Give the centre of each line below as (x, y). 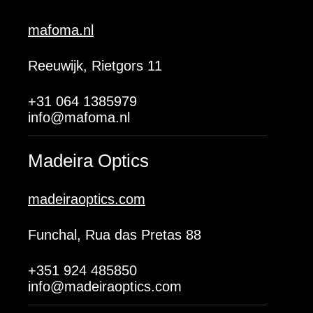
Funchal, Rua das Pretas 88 (115, 235)
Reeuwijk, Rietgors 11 (95, 66)
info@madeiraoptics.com (105, 286)
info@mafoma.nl (79, 117)
